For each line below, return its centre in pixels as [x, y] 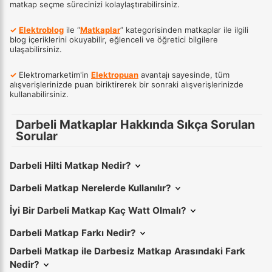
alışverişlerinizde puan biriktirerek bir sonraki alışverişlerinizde [127, 84]
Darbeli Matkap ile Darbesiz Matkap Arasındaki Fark [127, 251]
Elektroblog [41, 29]
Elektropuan [115, 74]
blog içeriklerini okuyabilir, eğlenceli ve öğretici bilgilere [114, 39]
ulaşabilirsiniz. [36, 49]
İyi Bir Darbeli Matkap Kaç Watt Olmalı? [98, 211]
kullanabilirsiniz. [39, 94]
